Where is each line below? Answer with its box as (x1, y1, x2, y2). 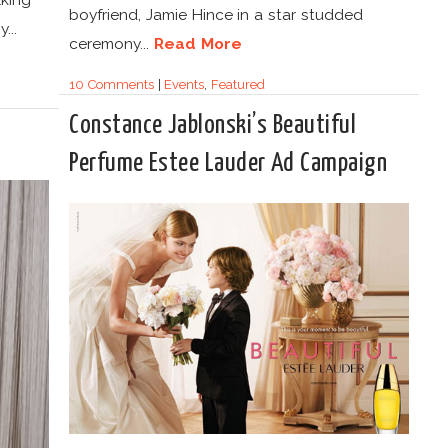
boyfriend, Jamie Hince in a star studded (69, 4, 363, 24)
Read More (153, 33, 242, 53)
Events (164, 76, 205, 92)
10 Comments (69, 76, 154, 92)
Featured (211, 76, 266, 92)
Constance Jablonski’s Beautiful (69, 113, 357, 138)
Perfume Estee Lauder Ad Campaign (69, 151, 388, 176)
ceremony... (69, 33, 154, 53)
